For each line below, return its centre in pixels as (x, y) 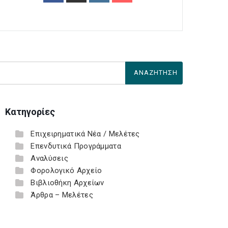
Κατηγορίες (30, 112)
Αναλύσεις (50, 158)
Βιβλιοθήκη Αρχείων (67, 183)
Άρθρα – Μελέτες (62, 195)
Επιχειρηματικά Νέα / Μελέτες (85, 134)
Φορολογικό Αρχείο (66, 170)
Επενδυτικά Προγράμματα (76, 146)
